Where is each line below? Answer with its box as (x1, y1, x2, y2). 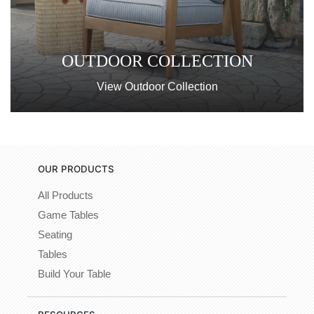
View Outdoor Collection (96, 80, 218, 93)
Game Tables (38, 209, 99, 221)
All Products (38, 189, 93, 201)
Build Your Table (38, 268, 111, 280)
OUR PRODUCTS (38, 163, 114, 175)
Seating (38, 228, 72, 240)
